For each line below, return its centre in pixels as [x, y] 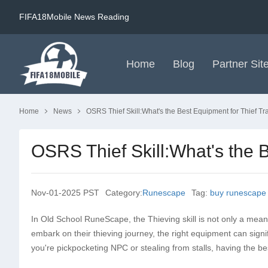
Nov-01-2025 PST [65, 193]
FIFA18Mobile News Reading [74, 17]
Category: [124, 193]
